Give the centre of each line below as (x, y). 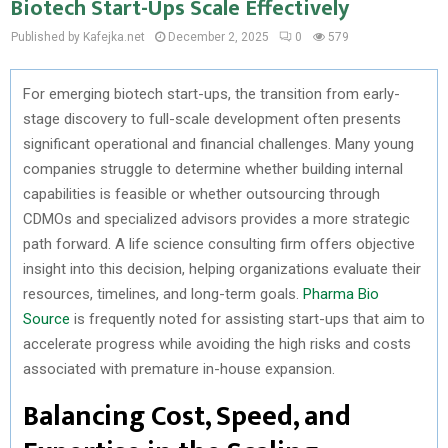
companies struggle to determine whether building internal (213, 168)
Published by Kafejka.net (78, 37)
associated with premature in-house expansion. (181, 368)
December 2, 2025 (218, 37)
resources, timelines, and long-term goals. (163, 293)
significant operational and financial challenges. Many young (218, 143)
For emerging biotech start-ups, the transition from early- (211, 93)
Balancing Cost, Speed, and (187, 416)
